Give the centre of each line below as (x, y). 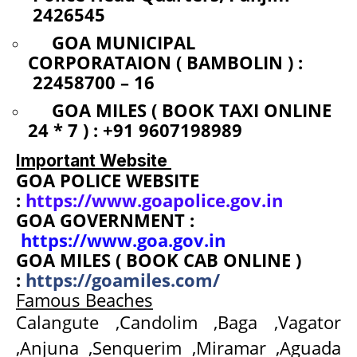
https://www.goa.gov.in (123, 239)
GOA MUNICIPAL (124, 42)
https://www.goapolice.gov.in (154, 200)
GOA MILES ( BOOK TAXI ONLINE (180, 110)
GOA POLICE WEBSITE (108, 180)
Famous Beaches (84, 299)
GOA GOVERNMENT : (105, 220)
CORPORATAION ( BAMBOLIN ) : (165, 62)
